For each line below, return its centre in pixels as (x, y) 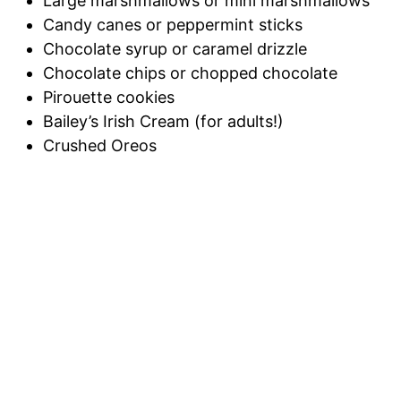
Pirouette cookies (109, 98)
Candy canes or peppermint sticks (173, 25)
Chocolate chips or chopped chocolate (190, 73)
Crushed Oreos (100, 146)
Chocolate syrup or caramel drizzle (175, 49)
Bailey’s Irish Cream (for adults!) (163, 122)
